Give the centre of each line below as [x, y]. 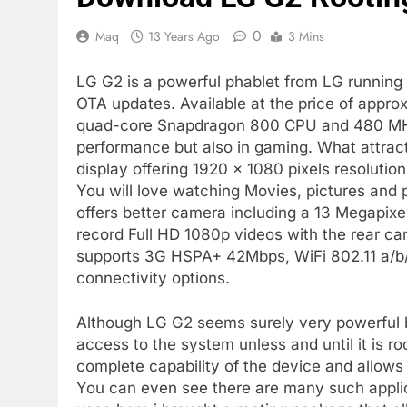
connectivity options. [153, 278]
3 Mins [306, 37]
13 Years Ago [184, 37]
